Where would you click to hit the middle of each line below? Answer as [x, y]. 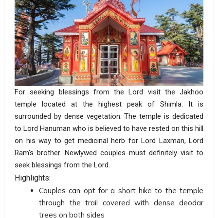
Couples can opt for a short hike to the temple [121, 190]
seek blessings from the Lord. [62, 165]
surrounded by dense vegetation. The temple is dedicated [109, 116]
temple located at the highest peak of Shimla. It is [109, 104]
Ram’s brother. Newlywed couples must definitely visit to [109, 153]
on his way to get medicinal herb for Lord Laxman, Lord [109, 140]
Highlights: [33, 178]
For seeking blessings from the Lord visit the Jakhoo [109, 92]
